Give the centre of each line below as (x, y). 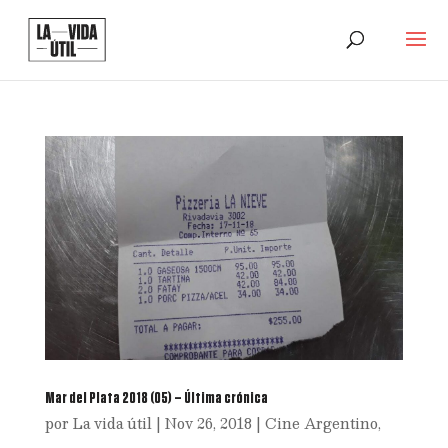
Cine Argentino (321, 422)
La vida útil (112, 422)
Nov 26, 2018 (208, 422)
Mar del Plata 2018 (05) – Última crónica (156, 397)
